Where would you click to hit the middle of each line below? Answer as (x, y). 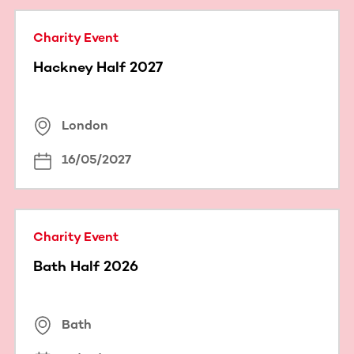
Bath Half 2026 (86, 266)
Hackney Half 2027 (98, 67)
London (85, 126)
